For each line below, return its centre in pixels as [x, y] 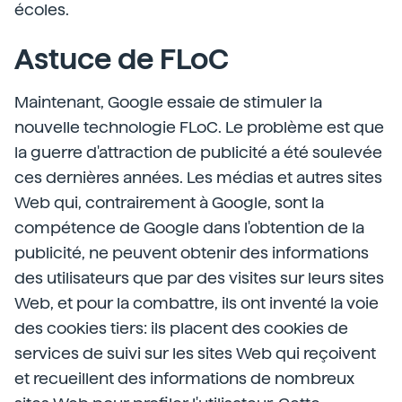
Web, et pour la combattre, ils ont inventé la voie [197, 303]
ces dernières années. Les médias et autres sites [198, 177]
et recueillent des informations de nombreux [184, 378]
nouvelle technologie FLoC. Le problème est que [199, 127]
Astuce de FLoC [122, 59]
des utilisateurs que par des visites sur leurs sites [199, 278]
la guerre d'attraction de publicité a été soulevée [198, 152]
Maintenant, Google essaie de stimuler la [168, 102]
